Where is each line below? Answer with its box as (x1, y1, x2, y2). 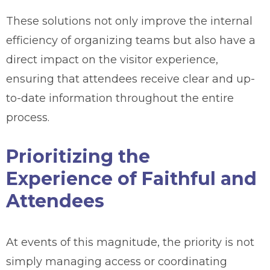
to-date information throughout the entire (6, 91, 234, 105)
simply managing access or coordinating (6, 254, 227, 268)
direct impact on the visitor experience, (6, 52, 218, 66)
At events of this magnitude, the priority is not (6, 235, 254, 249)
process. (6, 110, 49, 124)
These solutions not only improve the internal (6, 14, 253, 28)
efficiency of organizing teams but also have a (6, 33, 256, 47)
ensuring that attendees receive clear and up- (6, 72, 255, 86)
